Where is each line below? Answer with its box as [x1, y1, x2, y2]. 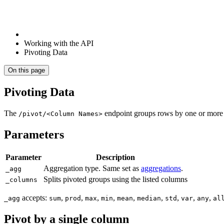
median [137, 194, 161, 202]
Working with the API [24, 39, 93, 47]
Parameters [4, 127, 64, 141]
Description [96, 152, 135, 161]
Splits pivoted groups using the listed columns [43, 174, 187, 183]
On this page [8, 66, 45, 74]
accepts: [20, 193, 49, 202]
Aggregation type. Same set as [43, 163, 141, 172]
